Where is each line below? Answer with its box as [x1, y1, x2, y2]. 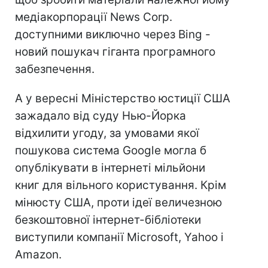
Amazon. [15, 248, 62, 261]
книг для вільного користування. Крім [15, 178, 226, 192]
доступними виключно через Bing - [15, 28, 211, 41]
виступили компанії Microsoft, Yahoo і [15, 230, 224, 244]
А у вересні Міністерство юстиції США [15, 92, 230, 105]
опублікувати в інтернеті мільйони [15, 161, 205, 175]
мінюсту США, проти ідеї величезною [15, 196, 222, 209]
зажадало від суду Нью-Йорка [15, 109, 186, 123]
